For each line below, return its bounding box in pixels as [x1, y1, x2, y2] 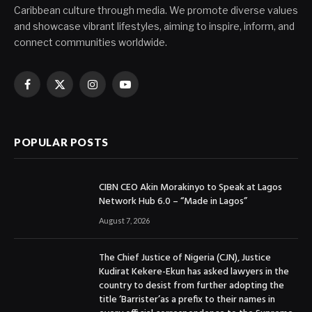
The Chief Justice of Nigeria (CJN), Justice [99, 250, 271, 267]
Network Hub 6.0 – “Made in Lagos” [99, 193, 247, 210]
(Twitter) [58, 99, 98, 111]
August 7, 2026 [99, 215, 150, 225]
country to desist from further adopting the [99, 278, 284, 295]
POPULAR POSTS [14, 135, 109, 148]
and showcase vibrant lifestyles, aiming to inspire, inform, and [14, 19, 295, 32]
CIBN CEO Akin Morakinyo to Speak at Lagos [99, 179, 282, 196]
